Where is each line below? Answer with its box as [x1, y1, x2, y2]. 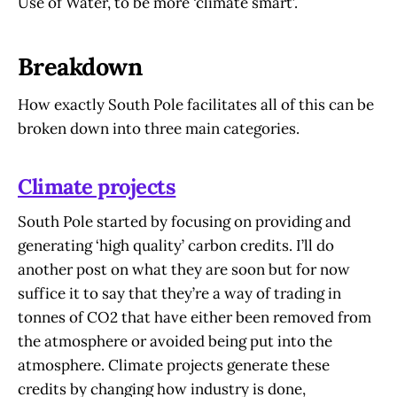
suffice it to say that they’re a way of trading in [18, 284, 341, 304]
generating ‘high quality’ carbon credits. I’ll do [18, 236, 334, 256]
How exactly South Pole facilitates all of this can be [18, 94, 374, 114]
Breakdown [18, 51, 143, 82]
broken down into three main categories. [18, 118, 300, 138]
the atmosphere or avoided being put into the [18, 331, 332, 352]
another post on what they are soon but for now [18, 260, 350, 280]
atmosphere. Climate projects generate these [18, 355, 330, 376]
